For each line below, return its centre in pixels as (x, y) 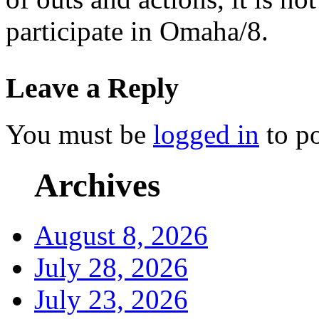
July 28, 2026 (111, 267)
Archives (97, 185)
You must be (79, 135)
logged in (206, 135)
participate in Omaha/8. (137, 31)
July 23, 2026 (111, 299)
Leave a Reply (92, 88)
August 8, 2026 (121, 235)
